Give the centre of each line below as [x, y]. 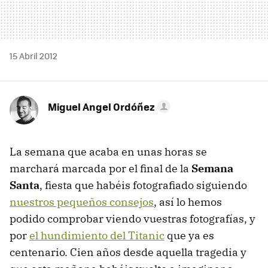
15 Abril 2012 [33, 55]
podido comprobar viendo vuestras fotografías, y [133, 218]
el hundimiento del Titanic [97, 235]
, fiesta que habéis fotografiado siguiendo [143, 185]
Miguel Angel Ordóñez [101, 106]
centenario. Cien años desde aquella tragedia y [128, 252]
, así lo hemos [188, 202]
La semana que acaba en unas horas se [108, 151]
